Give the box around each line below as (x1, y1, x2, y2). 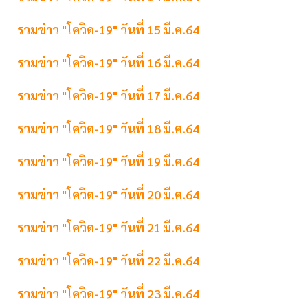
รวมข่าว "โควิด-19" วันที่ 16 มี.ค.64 (17, 54, 199, 71)
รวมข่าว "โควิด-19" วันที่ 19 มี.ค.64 (17, 153, 202, 170)
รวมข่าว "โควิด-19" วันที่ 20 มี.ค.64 (17, 186, 199, 203)
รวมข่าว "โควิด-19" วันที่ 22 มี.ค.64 (17, 252, 199, 269)
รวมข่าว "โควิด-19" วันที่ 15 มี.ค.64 (17, 21, 199, 38)
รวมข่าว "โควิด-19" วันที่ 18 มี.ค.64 (17, 120, 199, 137)
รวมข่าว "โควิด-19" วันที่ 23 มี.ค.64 (17, 285, 199, 302)
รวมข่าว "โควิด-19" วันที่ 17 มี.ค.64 (17, 87, 199, 104)
